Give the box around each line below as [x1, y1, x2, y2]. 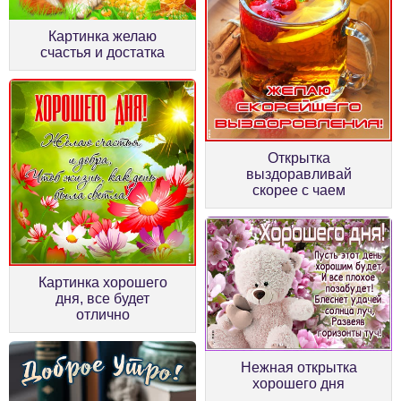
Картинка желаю [48, 29, 157, 45]
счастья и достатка [40, 45, 165, 61]
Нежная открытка [240, 360, 357, 376]
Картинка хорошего [38, 275, 167, 291]
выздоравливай [245, 166, 352, 183]
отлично [75, 307, 130, 323]
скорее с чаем [252, 183, 346, 199]
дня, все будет [55, 291, 149, 307]
